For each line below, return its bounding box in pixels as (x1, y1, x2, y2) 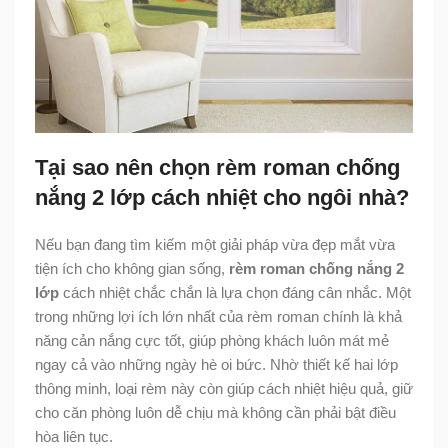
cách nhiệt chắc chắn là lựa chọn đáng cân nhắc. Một (59, 283, 411, 301)
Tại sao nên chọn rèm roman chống (35, 154, 400, 180)
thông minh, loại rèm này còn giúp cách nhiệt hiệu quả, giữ (35, 379, 413, 397)
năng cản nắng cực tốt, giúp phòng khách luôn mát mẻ (35, 331, 389, 349)
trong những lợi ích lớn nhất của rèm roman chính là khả (35, 307, 402, 325)
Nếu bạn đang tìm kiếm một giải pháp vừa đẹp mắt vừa (35, 235, 395, 253)
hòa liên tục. (35, 427, 113, 445)
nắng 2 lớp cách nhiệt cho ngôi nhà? (35, 184, 409, 210)
